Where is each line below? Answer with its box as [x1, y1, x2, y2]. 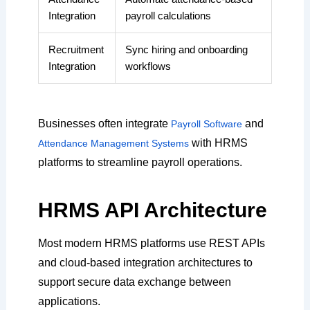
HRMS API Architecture [37, 199, 267, 222]
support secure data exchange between [37, 276, 231, 289]
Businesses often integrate [37, 118, 171, 130]
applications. [37, 295, 100, 308]
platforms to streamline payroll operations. [37, 156, 242, 169]
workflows [125, 60, 171, 73]
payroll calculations [125, 10, 211, 22]
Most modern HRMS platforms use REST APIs [37, 237, 265, 250]
